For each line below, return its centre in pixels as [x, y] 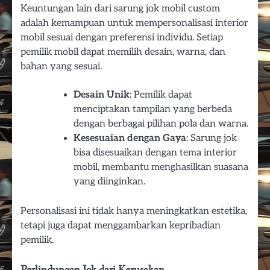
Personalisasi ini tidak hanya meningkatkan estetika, [134, 211]
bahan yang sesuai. [61, 67]
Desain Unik [102, 95]
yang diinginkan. [109, 182]
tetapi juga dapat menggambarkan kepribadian [121, 226]
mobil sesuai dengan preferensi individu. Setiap [122, 38]
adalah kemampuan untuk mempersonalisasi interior [134, 23]
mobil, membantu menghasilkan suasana [161, 168]
